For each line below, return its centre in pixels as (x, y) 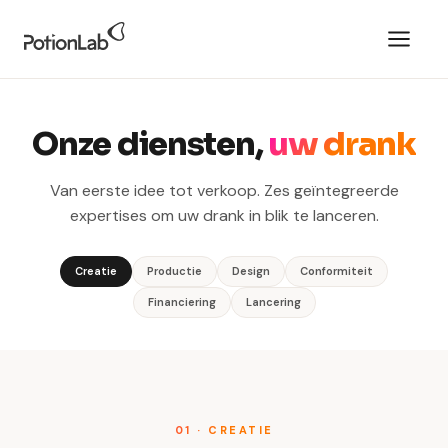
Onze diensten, (150, 144)
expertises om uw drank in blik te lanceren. (224, 215)
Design (251, 271)
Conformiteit (336, 271)
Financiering (181, 302)
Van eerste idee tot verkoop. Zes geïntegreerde (224, 190)
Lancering (273, 302)
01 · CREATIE (224, 430)
